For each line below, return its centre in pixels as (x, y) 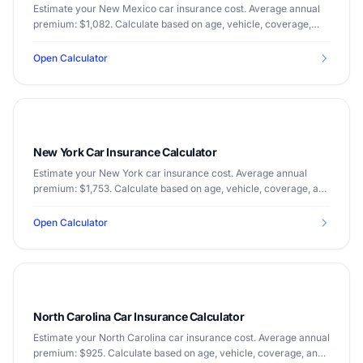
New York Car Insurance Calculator (125, 152)
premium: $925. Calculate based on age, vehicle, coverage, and (178, 353)
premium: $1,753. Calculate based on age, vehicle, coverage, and (181, 188)
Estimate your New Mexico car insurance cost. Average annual (177, 9)
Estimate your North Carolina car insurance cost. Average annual (181, 337)
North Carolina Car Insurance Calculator (139, 316)
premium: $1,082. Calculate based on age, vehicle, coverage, (172, 24)
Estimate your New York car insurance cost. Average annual (170, 173)
